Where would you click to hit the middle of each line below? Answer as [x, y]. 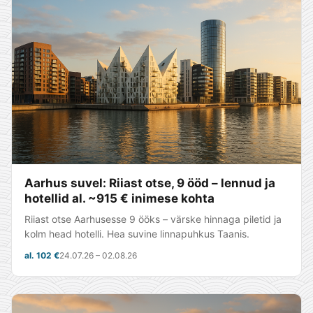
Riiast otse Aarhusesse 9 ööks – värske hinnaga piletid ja [153, 219]
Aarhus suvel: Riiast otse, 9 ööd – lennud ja [150, 183]
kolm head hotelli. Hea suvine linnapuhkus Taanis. [137, 234]
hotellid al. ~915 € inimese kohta [119, 198]
